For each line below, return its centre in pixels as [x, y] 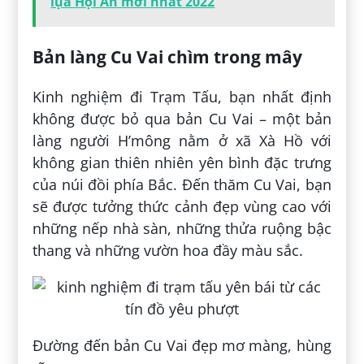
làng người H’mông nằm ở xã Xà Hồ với [182, 141]
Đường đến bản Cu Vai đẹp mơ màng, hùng [182, 346]
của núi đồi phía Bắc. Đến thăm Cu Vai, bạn [182, 185]
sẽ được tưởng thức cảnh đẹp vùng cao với [182, 207]
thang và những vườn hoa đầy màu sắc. [168, 251]
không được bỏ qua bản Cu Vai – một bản [182, 119]
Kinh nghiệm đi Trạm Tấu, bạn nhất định [182, 97]
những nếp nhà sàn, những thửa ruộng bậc [182, 229]
